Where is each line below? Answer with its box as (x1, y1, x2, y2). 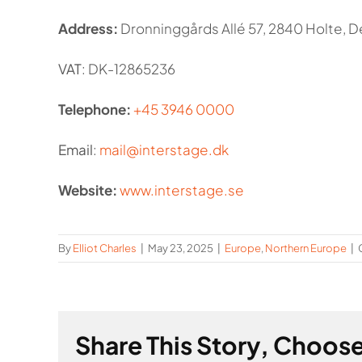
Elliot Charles (73, 242, 137, 255)
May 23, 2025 (148, 242, 213, 255)
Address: (57, 19, 120, 38)
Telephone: (57, 100, 133, 119)
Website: (57, 181, 120, 200)
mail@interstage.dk (99, 141, 229, 159)
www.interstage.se (119, 181, 244, 200)
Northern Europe (265, 242, 347, 255)
